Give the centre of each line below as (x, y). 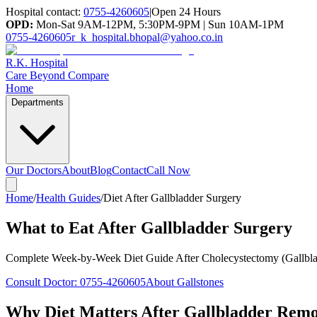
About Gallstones (185, 282)
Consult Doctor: (43, 282)
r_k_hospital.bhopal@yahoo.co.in (147, 37)
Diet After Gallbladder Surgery (172, 198)
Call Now (168, 170)
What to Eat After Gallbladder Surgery (149, 227)
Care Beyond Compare (57, 75)
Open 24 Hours (186, 12)
